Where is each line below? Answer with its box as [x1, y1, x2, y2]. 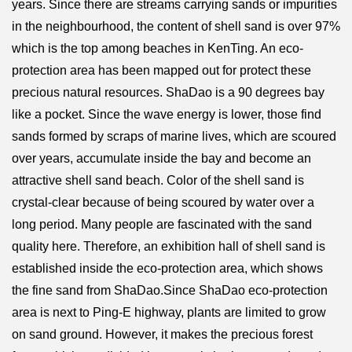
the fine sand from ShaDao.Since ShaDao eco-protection [12, 283, 328, 297]
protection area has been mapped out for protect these [12, 63, 311, 77]
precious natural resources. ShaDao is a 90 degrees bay [12, 85, 324, 99]
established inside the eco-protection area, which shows [12, 261, 323, 275]
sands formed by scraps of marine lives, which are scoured [12, 129, 336, 143]
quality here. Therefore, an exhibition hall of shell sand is [12, 239, 325, 253]
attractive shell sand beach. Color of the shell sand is [12, 173, 304, 187]
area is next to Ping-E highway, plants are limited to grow [12, 305, 326, 319]
